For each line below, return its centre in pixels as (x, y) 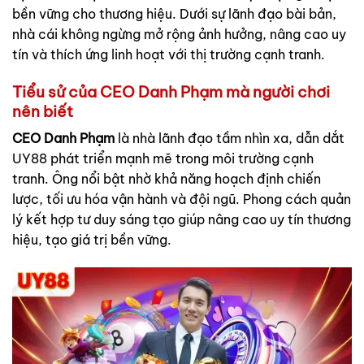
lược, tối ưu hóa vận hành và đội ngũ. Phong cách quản (182, 199)
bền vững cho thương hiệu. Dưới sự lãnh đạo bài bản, (174, 14)
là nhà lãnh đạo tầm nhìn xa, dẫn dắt (230, 139)
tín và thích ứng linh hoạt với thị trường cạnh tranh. (169, 54)
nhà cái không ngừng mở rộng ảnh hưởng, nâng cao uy (179, 34)
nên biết (43, 111)
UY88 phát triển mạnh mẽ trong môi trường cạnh (163, 159)
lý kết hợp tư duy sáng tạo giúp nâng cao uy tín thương (182, 220)
